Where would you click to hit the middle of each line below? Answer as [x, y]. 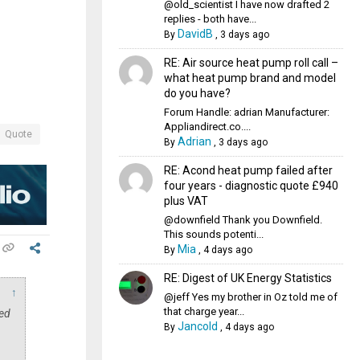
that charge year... [204, 311]
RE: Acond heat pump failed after [248, 170]
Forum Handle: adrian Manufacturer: [246, 112]
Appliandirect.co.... [207, 127]
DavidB [195, 34]
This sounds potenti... [213, 234]
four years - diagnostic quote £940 [251, 186]
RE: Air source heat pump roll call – [251, 63]
